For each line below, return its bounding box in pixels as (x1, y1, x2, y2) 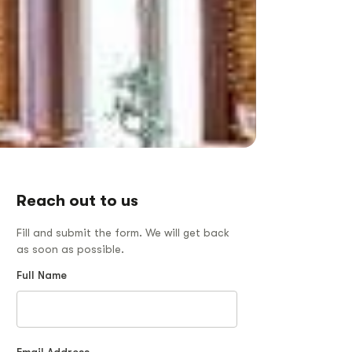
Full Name (16, 269, 67, 282)
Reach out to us (16, 192, 138, 211)
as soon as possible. (16, 243, 124, 256)
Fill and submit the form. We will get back (16, 226, 229, 240)
